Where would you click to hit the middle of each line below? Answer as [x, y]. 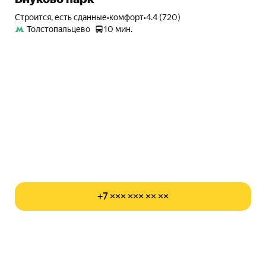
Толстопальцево [58, 29]
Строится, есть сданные [63, 17]
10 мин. [118, 29]
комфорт [126, 17]
